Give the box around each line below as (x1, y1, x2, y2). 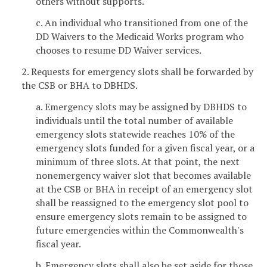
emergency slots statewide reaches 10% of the (36, 127, 235, 141)
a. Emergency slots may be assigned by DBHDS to (36, 100, 247, 113)
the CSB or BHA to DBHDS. (21, 78, 138, 92)
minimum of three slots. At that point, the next (36, 154, 240, 168)
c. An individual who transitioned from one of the (36, 16, 248, 30)
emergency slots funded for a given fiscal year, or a (36, 141, 254, 154)
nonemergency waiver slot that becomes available (36, 168, 251, 182)
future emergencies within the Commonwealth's (36, 223, 244, 237)
